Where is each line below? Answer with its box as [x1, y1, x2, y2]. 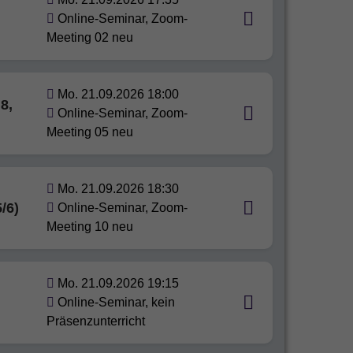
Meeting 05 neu [46, 125, 133, 139]
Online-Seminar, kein [57, 295, 175, 309]
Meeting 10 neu [46, 220, 133, 233]
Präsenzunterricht [46, 314, 145, 328]
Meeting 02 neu [46, 31, 133, 44]
